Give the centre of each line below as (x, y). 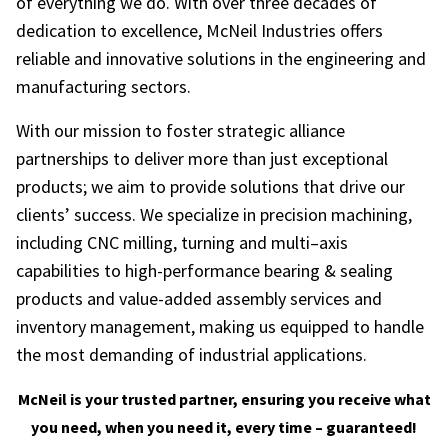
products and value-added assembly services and (199, 299)
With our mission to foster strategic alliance (180, 131)
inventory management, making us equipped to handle (220, 327)
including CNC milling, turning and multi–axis (182, 243)
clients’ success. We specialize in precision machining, (214, 215)
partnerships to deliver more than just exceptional (202, 159)
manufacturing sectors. (103, 87)
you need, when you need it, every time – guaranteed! (224, 427)
